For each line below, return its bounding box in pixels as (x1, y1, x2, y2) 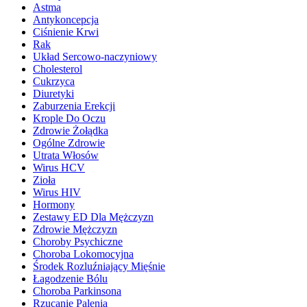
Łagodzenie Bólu (33, 273, 108, 284)
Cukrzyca (33, 75, 75, 87)
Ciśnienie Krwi (33, 26, 99, 38)
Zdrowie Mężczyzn (33, 223, 117, 235)
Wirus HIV (33, 186, 81, 198)
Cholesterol (33, 63, 82, 75)
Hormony (33, 199, 75, 210)
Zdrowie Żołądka (33, 125, 108, 136)
